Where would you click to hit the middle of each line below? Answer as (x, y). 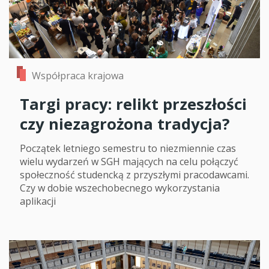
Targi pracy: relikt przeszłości (133, 104)
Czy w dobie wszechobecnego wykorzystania (120, 188)
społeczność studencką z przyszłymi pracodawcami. (134, 175)
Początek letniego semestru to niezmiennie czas (128, 149)
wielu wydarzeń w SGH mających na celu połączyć (129, 162)
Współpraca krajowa (78, 76)
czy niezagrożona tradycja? (125, 124)
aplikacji (38, 201)
